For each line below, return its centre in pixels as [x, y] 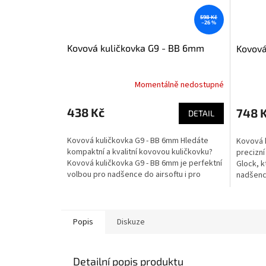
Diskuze [131, 222]
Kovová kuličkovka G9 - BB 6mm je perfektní [145, 163]
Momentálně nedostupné [179, 85]
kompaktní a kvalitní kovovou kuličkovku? [140, 152]
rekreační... [87, 186]
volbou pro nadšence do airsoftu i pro [134, 174]
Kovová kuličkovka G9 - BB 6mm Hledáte [138, 140]
